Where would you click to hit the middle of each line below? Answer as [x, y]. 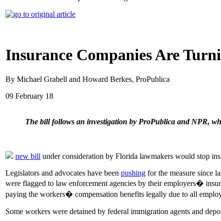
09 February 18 [29, 96]
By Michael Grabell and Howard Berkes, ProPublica [88, 79]
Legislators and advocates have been [63, 173]
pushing [133, 173]
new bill [28, 156]
